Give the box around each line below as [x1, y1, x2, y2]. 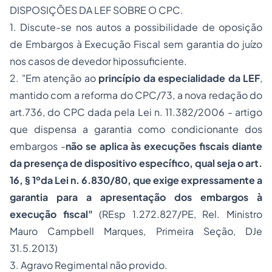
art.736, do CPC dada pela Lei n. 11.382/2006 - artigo [10, 106, 262, 118]
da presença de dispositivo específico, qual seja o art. [10, 157, 262, 169]
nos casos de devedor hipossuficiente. [10, 55, 187, 67]
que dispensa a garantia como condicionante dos [10, 123, 262, 135]
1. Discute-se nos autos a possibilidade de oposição [10, 21, 262, 33]
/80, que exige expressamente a [110, 174, 262, 186]
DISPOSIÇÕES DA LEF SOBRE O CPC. [10, 4, 183, 16]
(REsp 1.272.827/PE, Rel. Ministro [92, 208, 263, 220]
